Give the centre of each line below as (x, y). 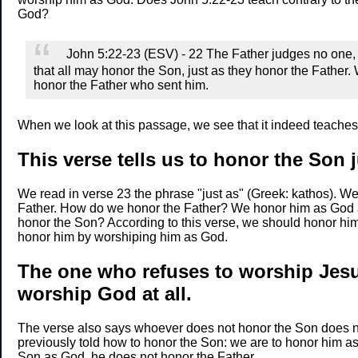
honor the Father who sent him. (121, 85)
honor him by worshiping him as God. (122, 237)
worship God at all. (104, 293)
